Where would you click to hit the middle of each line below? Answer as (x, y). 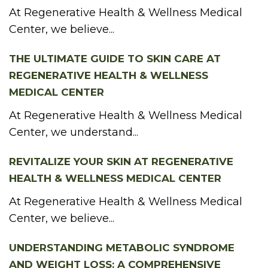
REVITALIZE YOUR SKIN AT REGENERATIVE (121, 161)
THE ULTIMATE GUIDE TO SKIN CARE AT (115, 58)
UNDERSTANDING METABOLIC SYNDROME (122, 247)
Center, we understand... (74, 132)
